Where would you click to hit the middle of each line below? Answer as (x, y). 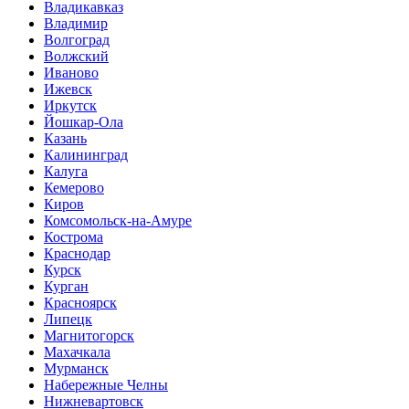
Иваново (71, 72)
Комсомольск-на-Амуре (118, 220)
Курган (66, 286)
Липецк (68, 319)
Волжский (76, 56)
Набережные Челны (106, 384)
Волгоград (77, 39)
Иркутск (70, 105)
